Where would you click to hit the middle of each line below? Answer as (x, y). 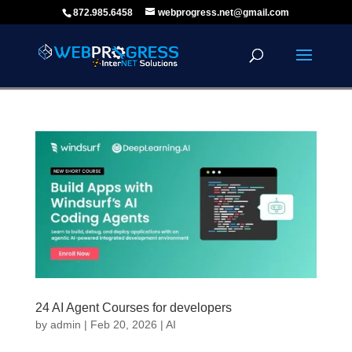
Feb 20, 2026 (123, 325)
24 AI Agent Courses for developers (133, 308)
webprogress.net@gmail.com (224, 13)
